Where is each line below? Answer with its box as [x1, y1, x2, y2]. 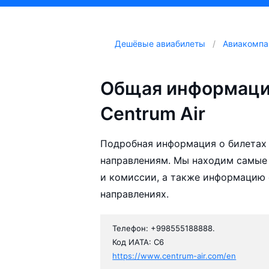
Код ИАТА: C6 [112, 237, 165, 247]
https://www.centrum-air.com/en [112, 251, 237, 261]
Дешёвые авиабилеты [115, 38, 206, 49]
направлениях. [100, 188, 169, 201]
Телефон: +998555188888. [112, 223, 216, 234]
